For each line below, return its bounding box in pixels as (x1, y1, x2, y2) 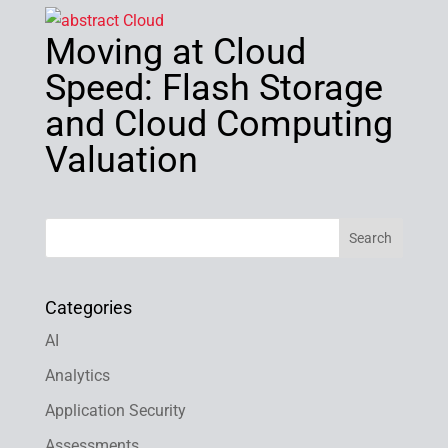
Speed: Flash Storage (44, 67, 383, 109)
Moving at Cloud (44, 31, 306, 73)
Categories (44, 297, 132, 319)
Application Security (44, 401, 186, 421)
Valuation (44, 139, 198, 181)
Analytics (44, 366, 110, 386)
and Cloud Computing (44, 103, 393, 145)
